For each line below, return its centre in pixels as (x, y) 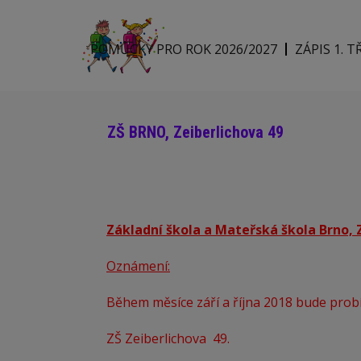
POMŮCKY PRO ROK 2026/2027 (184, 49)
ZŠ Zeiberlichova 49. (168, 339)
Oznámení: (138, 266)
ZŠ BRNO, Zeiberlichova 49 (195, 133)
